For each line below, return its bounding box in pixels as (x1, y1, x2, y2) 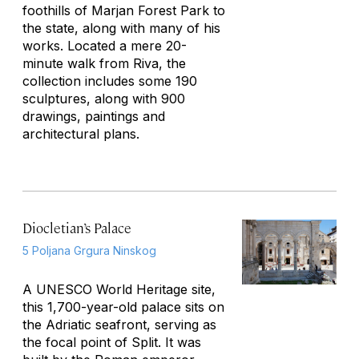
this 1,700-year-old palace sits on (22, 299, 224, 315)
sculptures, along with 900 (22, 91, 185, 107)
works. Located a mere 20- (22, 38, 187, 54)
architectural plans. (22, 126, 139, 142)
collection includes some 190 (22, 73, 197, 89)
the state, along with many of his (22, 20, 220, 36)
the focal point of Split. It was (22, 334, 201, 350)
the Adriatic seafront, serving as (22, 317, 216, 333)
